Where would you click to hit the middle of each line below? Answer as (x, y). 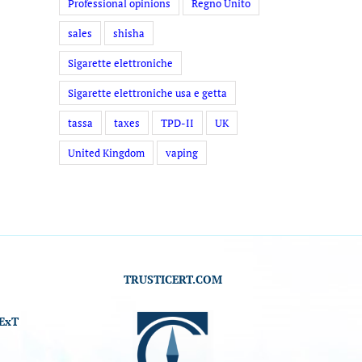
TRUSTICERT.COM (173, 279)
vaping (182, 153)
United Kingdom (106, 153)
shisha (129, 33)
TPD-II (177, 123)
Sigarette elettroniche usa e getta (147, 93)
